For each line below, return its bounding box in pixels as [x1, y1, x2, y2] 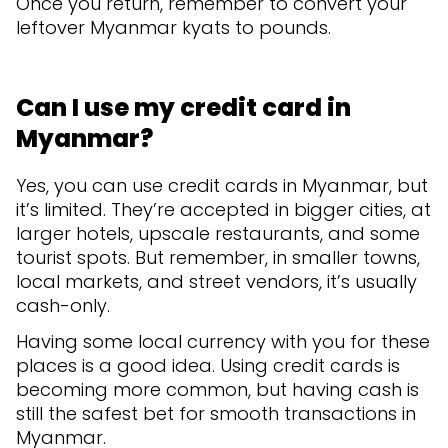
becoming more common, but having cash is [16, 376, 419, 402]
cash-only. [16, 292, 115, 318]
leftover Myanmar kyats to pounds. [16, 14, 331, 40]
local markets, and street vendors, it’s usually [16, 268, 417, 294]
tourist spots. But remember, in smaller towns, [16, 244, 420, 270]
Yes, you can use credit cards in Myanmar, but [16, 172, 428, 198]
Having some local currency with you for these [16, 328, 430, 354]
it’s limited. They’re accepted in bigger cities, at [16, 196, 431, 222]
